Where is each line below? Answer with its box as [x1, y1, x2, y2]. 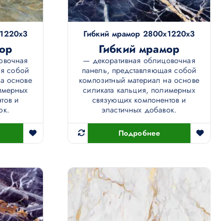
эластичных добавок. [101, 104, 177, 116]
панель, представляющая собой [81, 65, 197, 76]
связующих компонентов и [92, 94, 186, 106]
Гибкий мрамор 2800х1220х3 [83, 28, 195, 40]
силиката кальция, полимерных [83, 84, 195, 96]
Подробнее [118, 128, 160, 139]
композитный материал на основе [79, 74, 199, 86]
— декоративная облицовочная [83, 55, 195, 67]
